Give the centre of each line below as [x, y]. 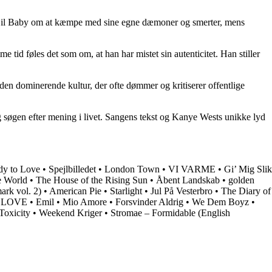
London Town [132, 169]
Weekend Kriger [70, 212]
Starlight [126, 191]
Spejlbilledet [72, 169]
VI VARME [192, 169]
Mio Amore [85, 202]
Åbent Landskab [188, 180]
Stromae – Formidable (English [170, 212]
